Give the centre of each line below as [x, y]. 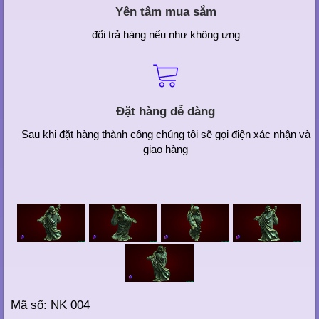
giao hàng [166, 149]
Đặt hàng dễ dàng [166, 111]
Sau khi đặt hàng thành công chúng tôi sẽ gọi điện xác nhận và [166, 134]
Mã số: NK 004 [50, 305]
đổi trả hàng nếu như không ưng [166, 34]
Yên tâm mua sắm [166, 11]
